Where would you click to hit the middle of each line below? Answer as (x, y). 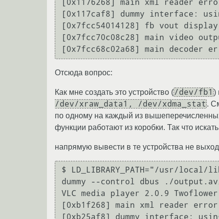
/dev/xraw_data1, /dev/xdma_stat (131, 104)
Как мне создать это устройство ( (114, 92)
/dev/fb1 (194, 92)
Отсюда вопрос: (84, 72)
